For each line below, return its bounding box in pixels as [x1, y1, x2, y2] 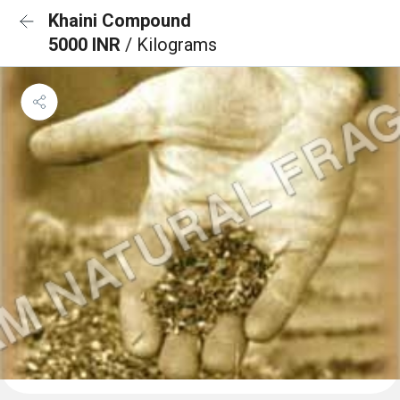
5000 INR [48, 34, 125, 55]
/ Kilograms [125, 34, 217, 55]
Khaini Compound [48, 10, 191, 31]
